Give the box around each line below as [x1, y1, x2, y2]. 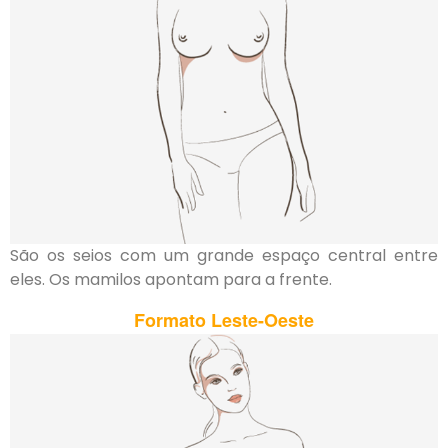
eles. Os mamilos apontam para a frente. [10, 267, 332, 291]
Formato [134, 307, 211, 334]
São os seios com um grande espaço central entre [10, 243, 438, 267]
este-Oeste [222, 307, 314, 334]
